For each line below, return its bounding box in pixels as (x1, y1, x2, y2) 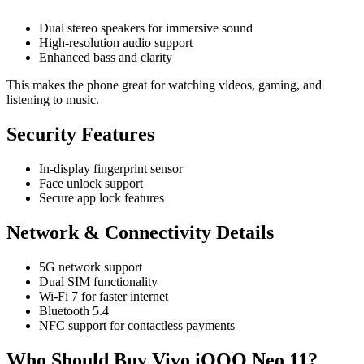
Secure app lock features (39, 191, 164, 205)
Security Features (6, 123, 154, 145)
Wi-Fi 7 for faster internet (39, 288, 168, 303)
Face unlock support (39, 176, 143, 190)
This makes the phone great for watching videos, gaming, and (6, 78, 322, 93)
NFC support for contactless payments (39, 318, 235, 332)
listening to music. (6, 93, 99, 107)
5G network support (39, 259, 142, 274)
